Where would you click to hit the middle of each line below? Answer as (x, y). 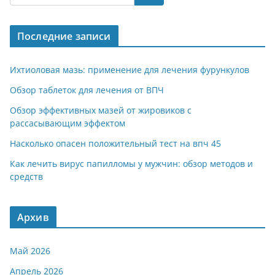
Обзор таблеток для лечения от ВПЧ (87, 90)
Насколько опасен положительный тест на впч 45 (115, 143)
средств (26, 176)
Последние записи (64, 36)
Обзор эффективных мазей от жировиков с (101, 110)
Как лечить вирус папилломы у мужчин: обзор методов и (131, 164)
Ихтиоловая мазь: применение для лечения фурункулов (130, 70)
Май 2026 (30, 251)
